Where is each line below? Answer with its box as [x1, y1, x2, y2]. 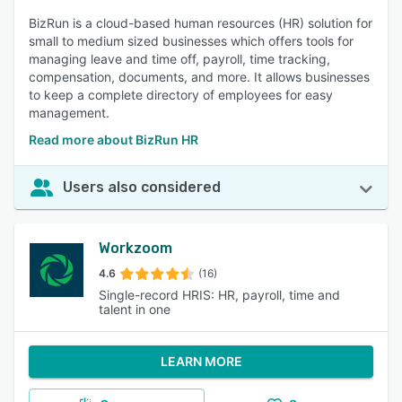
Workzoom [99, 240, 173, 257]
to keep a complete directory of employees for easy [29, 87, 333, 102]
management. [29, 105, 109, 120]
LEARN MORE [160, 354, 242, 369]
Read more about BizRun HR [29, 132, 198, 147]
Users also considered [63, 179, 221, 196]
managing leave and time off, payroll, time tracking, [29, 51, 330, 66]
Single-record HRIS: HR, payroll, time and [99, 287, 341, 302]
